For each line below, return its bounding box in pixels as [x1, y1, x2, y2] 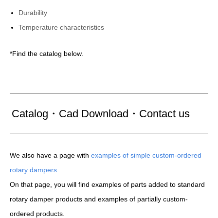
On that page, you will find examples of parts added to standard [10, 181, 205, 189]
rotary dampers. [10, 166, 59, 174]
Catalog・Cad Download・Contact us [12, 108, 190, 120]
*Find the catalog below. [10, 49, 83, 57]
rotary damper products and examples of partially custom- [10, 195, 188, 203]
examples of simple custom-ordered [91, 151, 201, 160]
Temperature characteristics [18, 23, 105, 31]
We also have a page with [10, 151, 91, 160]
